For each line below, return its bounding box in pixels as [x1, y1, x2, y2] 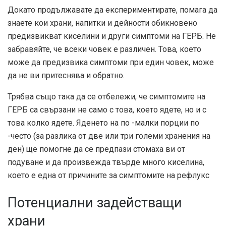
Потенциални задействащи [8, 195, 182, 211]
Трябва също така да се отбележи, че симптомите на [8, 92, 205, 102]
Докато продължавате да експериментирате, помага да [8, 5, 217, 15]
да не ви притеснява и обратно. [8, 71, 125, 81]
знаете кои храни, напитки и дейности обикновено [8, 18, 197, 28]
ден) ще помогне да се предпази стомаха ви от [8, 144, 185, 154]
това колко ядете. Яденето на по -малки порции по [8, 118, 199, 128]
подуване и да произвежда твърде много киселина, [8, 157, 204, 167]
